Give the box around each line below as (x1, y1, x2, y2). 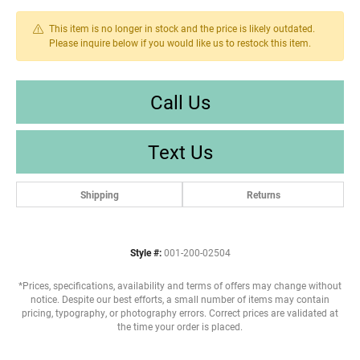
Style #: (129, 246, 162, 259)
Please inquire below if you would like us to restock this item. (49, 36, 311, 49)
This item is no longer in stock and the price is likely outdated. (49, 22, 315, 35)
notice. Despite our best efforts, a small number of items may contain (31, 292, 329, 305)
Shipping (80, 187, 119, 201)
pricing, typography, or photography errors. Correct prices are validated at (22, 306, 338, 319)
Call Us (149, 88, 211, 115)
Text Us (147, 138, 213, 165)
